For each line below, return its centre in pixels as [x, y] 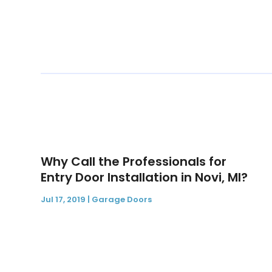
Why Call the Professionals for [134, 162]
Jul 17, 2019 [63, 200]
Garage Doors [122, 200]
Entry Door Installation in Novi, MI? [144, 178]
